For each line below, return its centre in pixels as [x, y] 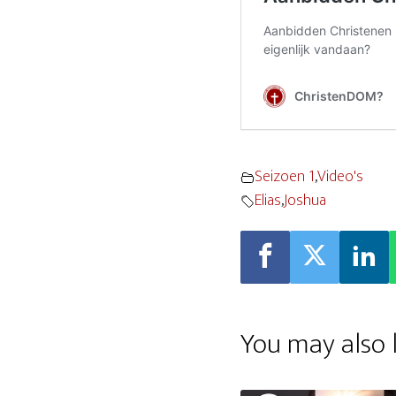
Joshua [305, 201]
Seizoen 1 [285, 177]
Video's [340, 177]
